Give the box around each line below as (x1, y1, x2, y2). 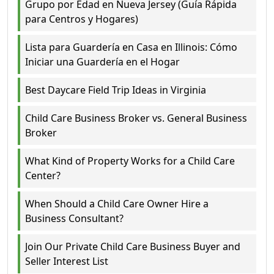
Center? (25, 168, 61, 182)
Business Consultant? (25, 211, 124, 225)
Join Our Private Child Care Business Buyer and (25, 239, 240, 253)
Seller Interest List (25, 254, 108, 268)
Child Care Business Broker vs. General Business (25, 111, 247, 125)
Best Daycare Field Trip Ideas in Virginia (25, 83, 206, 97)
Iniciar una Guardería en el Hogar (25, 54, 180, 68)
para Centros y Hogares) (25, 12, 138, 26)
